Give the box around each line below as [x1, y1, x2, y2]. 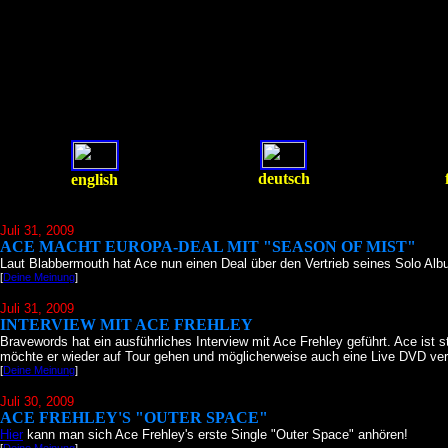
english [71, 171, 118, 188]
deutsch [257, 170, 310, 187]
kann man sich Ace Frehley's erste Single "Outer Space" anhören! [23, 427, 408, 442]
